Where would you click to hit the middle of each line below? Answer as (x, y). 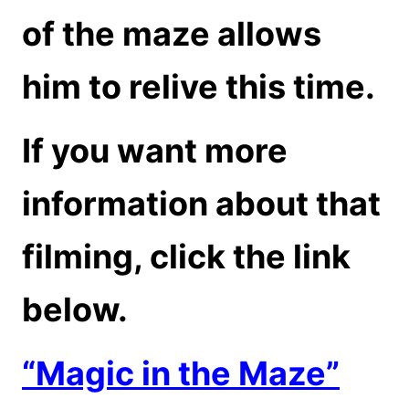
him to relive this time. (199, 86)
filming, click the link (186, 256)
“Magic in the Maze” (181, 373)
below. (75, 309)
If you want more (155, 150)
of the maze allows (172, 33)
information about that (201, 203)
